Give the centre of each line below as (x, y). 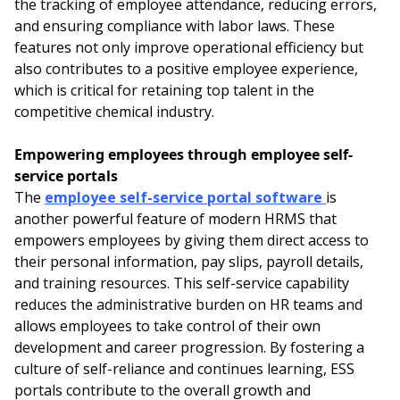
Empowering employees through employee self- (183, 155)
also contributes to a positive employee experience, (186, 69)
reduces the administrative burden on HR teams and (188, 305)
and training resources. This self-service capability (182, 283)
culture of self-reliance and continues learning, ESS (184, 369)
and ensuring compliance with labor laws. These (175, 26)
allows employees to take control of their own (167, 326)
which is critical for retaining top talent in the (164, 91)
